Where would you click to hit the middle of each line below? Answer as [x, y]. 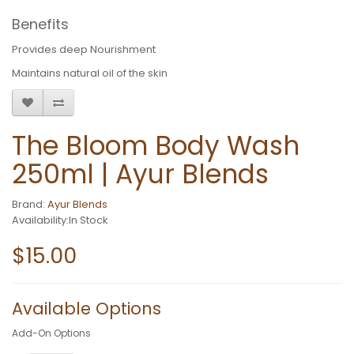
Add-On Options [51, 333]
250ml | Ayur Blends [140, 175]
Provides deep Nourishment [84, 50]
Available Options [87, 309]
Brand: [30, 205]
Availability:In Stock [60, 220]
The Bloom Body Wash [156, 146]
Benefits [40, 24]
